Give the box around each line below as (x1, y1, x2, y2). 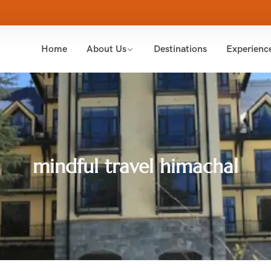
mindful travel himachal (33, 154, 238, 178)
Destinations (154, 42, 207, 55)
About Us (86, 42, 126, 55)
